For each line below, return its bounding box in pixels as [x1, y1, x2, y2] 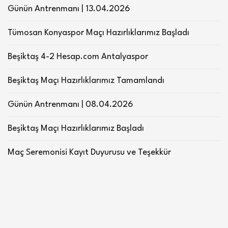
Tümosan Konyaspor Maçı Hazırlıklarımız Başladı [8, 28, 189, 37]
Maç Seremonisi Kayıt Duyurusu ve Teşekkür [8, 148, 171, 157]
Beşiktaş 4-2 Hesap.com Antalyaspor [8, 52, 148, 61]
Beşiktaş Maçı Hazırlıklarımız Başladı [8, 124, 144, 133]
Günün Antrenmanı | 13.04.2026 [8, 5, 130, 13]
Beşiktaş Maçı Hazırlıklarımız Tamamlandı [8, 76, 164, 85]
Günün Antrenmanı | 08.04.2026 [8, 100, 133, 109]
